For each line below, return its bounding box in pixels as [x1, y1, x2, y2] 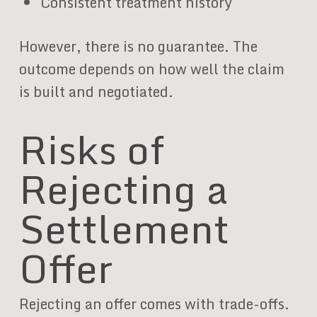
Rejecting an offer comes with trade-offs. [18, 292, 289, 316]
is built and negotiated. [18, 80, 173, 103]
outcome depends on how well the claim [18, 57, 284, 81]
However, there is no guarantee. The [18, 35, 258, 58]
